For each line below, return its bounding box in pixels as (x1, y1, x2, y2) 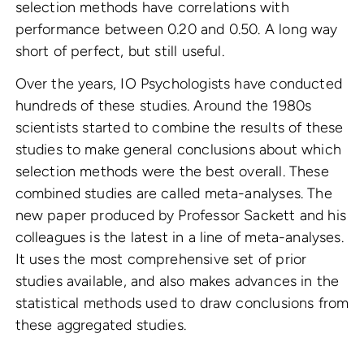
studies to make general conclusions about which (15, 141, 341, 159)
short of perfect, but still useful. (15, 41, 224, 60)
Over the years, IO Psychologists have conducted (15, 75, 342, 93)
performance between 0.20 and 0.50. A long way (15, 19, 338, 38)
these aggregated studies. (15, 316, 186, 335)
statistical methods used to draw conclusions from (15, 294, 349, 313)
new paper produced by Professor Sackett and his (15, 206, 346, 225)
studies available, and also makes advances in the (15, 272, 340, 291)
